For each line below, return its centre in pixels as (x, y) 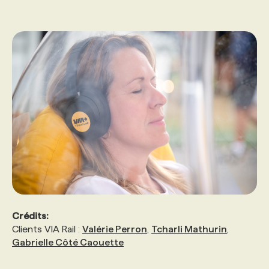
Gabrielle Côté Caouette (68, 242)
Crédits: (30, 216)
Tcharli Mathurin (189, 229)
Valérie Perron (115, 229)
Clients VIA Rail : (47, 229)
